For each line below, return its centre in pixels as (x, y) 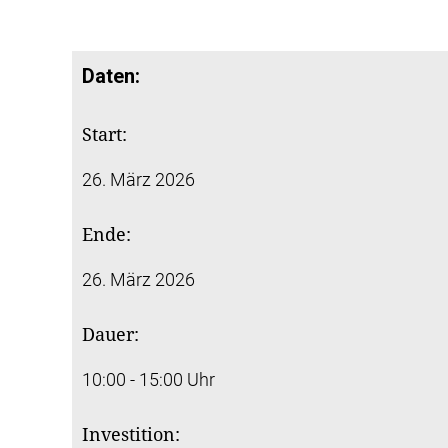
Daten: (111, 75)
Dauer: (110, 334)
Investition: (131, 434)
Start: (104, 134)
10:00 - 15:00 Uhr (148, 379)
